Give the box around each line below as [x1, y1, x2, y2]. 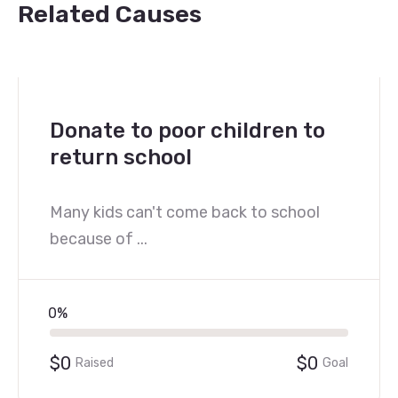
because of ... [50, 229, 147, 249]
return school [50, 145, 192, 170]
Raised [76, 355, 114, 370]
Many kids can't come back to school [50, 203, 320, 222]
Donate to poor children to [50, 118, 325, 143]
